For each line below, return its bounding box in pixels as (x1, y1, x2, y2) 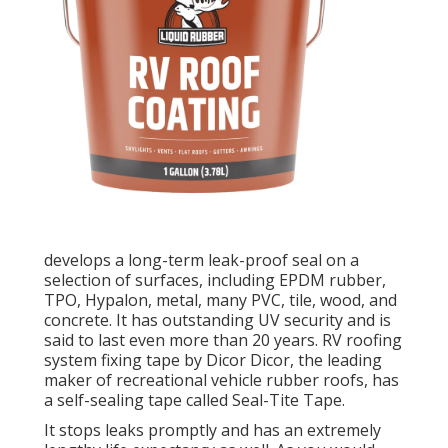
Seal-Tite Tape (232, 388, 342, 411)
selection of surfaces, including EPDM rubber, (44, 268, 386, 291)
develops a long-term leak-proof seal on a (44, 248, 359, 271)
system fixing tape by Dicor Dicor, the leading (44, 348, 382, 371)
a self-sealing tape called (44, 388, 232, 411)
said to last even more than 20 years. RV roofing (44, 328, 402, 351)
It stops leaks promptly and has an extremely (44, 418, 381, 441)
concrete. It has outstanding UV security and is (44, 308, 391, 331)
